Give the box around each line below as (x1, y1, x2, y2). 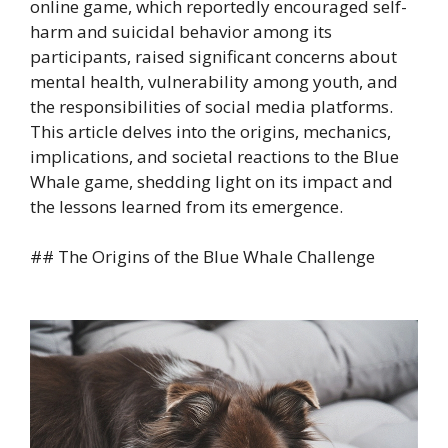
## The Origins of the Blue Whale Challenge (30, 245, 375, 269)
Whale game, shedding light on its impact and (30, 169, 393, 193)
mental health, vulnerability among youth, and (30, 69, 398, 93)
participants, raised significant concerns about (30, 44, 397, 68)
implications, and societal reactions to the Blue (30, 144, 399, 168)
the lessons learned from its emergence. (30, 194, 343, 218)
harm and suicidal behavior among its (30, 19, 332, 43)
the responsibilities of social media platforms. (30, 94, 393, 118)
